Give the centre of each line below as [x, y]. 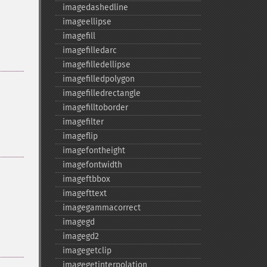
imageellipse [87, 22]
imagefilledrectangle [101, 93]
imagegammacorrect [101, 208]
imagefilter [83, 122]
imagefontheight [94, 150]
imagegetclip [87, 251]
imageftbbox [86, 179]
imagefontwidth [92, 165]
